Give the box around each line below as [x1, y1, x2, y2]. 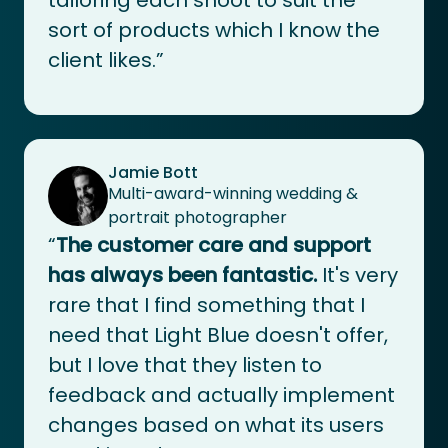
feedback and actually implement [48, 380, 395, 409]
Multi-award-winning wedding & [108, 181, 358, 205]
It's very [317, 260, 398, 289]
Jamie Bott [108, 160, 198, 184]
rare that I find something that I [48, 290, 365, 319]
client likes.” [48, 45, 164, 74]
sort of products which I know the [48, 15, 380, 44]
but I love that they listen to [48, 350, 322, 379]
